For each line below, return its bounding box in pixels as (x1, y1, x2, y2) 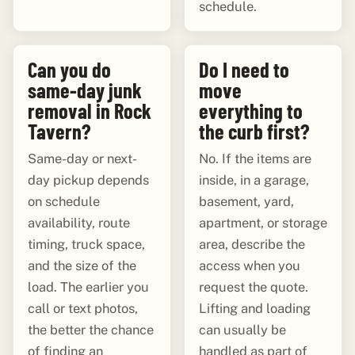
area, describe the (198, 235, 305, 252)
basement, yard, (198, 193, 294, 209)
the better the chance (27, 321, 154, 338)
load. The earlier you (27, 278, 149, 295)
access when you (198, 257, 300, 273)
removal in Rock (27, 97, 151, 123)
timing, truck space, (27, 235, 145, 252)
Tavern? (27, 118, 91, 143)
